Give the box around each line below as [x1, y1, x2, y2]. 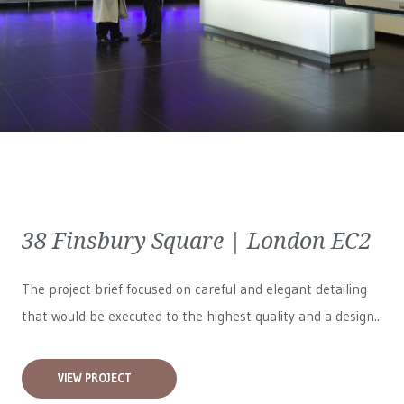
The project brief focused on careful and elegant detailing [22, 280, 367, 298]
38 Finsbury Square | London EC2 [22, 225, 372, 255]
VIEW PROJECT [58, 372, 132, 385]
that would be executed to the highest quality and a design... [22, 308, 382, 325]
